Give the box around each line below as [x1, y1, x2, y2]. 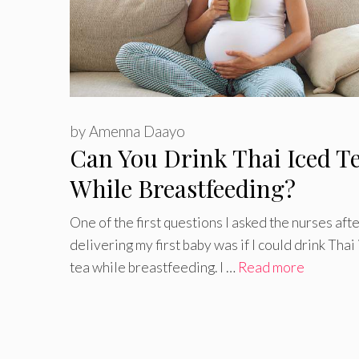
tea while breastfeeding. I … [70, 258, 238, 276]
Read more [238, 258, 305, 276]
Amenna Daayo [89, 123, 185, 141]
